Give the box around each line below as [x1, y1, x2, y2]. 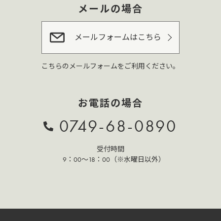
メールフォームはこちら [74, 32, 163, 43]
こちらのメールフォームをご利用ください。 [41, 62, 180, 71]
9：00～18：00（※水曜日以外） [55, 155, 165, 164]
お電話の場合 [77, 97, 143, 110]
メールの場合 [77, 2, 143, 16]
